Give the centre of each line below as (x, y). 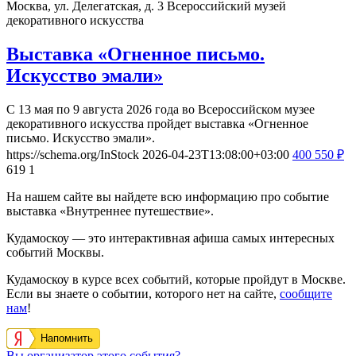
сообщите (306, 293)
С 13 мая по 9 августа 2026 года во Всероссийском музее (161, 109)
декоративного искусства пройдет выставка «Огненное (157, 123)
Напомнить (67, 338)
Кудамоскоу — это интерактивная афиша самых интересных (170, 238)
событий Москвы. (55, 252)
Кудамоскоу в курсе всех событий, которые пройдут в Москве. (176, 279)
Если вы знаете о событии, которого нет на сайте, (143, 293)
